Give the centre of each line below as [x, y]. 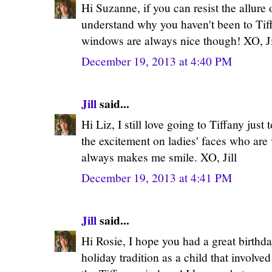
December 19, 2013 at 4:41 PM [157, 177]
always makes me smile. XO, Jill [159, 157]
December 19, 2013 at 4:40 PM [157, 61]
